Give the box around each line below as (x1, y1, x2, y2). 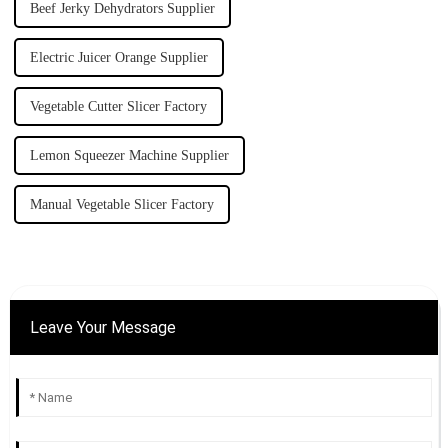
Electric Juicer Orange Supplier (29, 50, 208, 66)
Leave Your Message (29, 318, 176, 338)
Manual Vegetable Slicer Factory (29, 197, 214, 213)
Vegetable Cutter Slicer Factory (29, 99, 207, 115)
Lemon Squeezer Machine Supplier (29, 148, 229, 164)
